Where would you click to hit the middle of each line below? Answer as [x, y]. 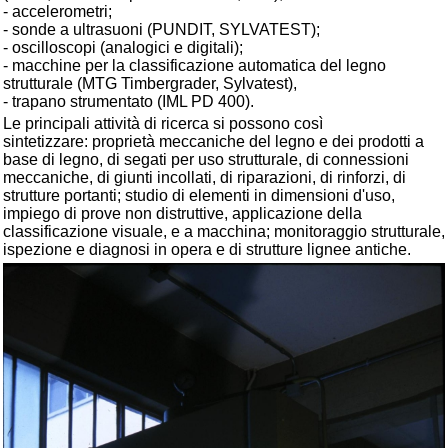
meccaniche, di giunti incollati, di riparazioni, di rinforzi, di [204, 177]
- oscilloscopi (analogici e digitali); [123, 47]
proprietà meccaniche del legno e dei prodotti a [256, 141]
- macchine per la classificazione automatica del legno [194, 65]
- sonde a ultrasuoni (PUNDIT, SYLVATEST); [161, 29]
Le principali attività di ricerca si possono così [163, 123]
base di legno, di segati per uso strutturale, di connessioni [206, 159]
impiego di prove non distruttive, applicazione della [182, 213]
